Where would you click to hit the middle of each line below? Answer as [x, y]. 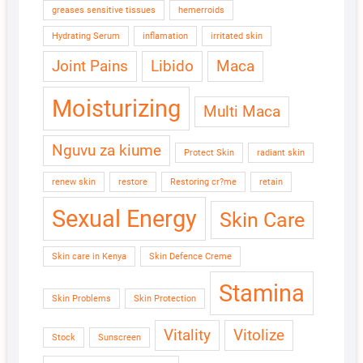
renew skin [73, 182]
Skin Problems [81, 299]
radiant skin [280, 153]
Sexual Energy [124, 219]
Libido [172, 66]
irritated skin [236, 36]
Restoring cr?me [203, 182]
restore [132, 182]
